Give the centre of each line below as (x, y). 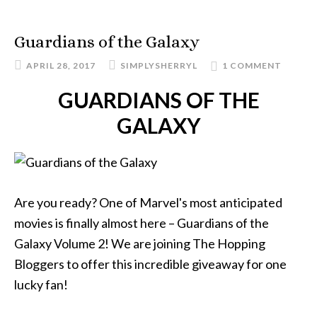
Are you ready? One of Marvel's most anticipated (148, 202)
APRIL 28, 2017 (61, 65)
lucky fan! (41, 284)
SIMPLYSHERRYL (159, 65)
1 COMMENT (252, 65)
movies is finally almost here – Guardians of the (142, 223)
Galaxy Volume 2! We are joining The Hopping (140, 243)
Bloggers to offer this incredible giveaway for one (150, 264)
